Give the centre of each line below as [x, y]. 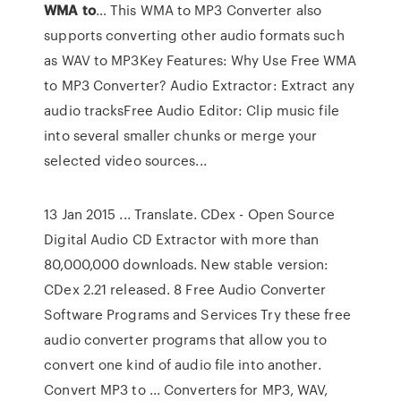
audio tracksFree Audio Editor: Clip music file [192, 110]
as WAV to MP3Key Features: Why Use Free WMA [200, 60]
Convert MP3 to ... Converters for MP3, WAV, [186, 389]
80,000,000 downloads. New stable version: [187, 264]
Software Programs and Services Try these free [197, 314]
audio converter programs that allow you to [186, 339]
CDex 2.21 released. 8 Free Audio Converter [185, 289]
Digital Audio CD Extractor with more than [182, 239]
